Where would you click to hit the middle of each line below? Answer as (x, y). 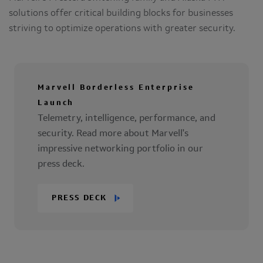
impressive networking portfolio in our (120, 149)
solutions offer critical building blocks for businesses (121, 14)
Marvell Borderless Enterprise (116, 88)
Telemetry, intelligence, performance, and (127, 119)
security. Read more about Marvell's (113, 134)
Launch (56, 103)
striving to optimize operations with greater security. (122, 29)
